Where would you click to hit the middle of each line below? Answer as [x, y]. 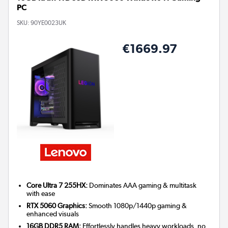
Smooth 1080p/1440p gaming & [137, 206]
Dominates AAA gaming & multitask [142, 186]
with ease [41, 194]
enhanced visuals [53, 214]
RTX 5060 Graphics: [57, 206]
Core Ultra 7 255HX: [57, 186]
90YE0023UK [48, 23]
